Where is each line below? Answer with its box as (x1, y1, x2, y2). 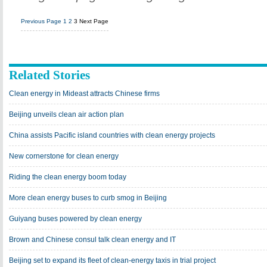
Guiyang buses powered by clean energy (9, 215, 142, 223)
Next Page (79, 18, 108, 24)
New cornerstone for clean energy (9, 152, 119, 160)
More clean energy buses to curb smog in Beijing (9, 194, 167, 202)
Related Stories (9, 68, 90, 82)
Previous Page (21, 18, 61, 24)
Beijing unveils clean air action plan (9, 110, 124, 119)
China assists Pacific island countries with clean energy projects (9, 131, 215, 139)
